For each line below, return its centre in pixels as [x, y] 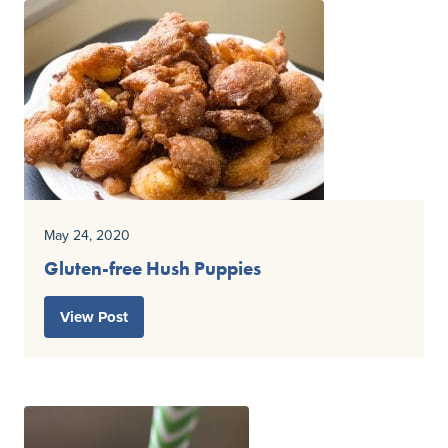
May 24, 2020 [87, 235]
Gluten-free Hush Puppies [152, 269]
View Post [94, 317]
